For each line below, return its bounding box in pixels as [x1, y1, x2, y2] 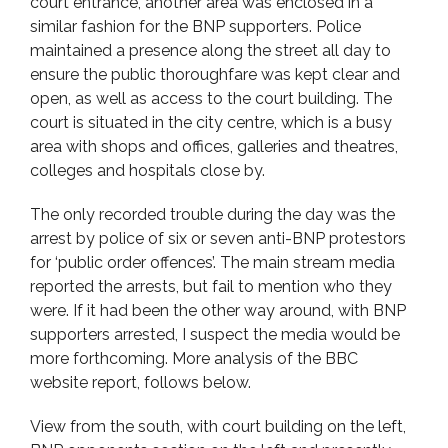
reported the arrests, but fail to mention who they [30, 277, 392, 296]
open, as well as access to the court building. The [30, 89, 392, 108]
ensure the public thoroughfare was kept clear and [30, 65, 400, 84]
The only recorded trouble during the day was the [30, 205, 395, 224]
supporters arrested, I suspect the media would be [30, 325, 400, 344]
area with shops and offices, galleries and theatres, [30, 137, 398, 156]
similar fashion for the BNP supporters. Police [30, 17, 361, 36]
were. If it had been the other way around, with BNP [30, 301, 406, 320]
